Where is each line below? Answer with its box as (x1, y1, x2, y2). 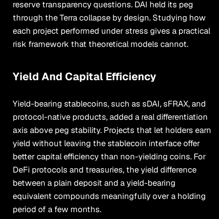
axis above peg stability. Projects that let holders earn (12, 124, 211, 135)
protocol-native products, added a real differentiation (12, 111, 208, 122)
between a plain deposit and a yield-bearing (12, 177, 175, 188)
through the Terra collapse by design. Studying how (12, 12, 206, 23)
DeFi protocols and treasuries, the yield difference (12, 164, 197, 175)
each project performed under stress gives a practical (12, 25, 210, 37)
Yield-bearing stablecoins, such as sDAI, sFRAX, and (12, 98, 206, 109)
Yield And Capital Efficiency (12, 69, 156, 83)
